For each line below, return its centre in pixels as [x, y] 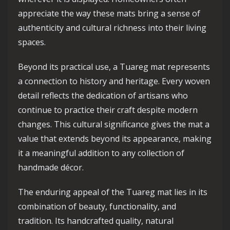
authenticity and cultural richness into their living [112, 28]
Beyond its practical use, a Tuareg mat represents [114, 67]
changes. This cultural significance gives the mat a [114, 124]
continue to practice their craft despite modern [108, 110]
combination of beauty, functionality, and [97, 207]
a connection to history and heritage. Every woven [114, 81]
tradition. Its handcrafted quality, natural [96, 221]
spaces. [32, 42]
